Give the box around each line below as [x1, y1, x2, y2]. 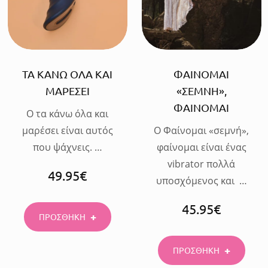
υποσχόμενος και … [156, 173, 247, 187]
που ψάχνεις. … [32, 140, 102, 154]
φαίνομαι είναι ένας [156, 140, 246, 154]
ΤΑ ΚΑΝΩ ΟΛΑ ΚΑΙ [22, 67, 112, 80]
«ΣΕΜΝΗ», [176, 84, 227, 97]
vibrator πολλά [167, 157, 235, 170]
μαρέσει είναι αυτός [22, 123, 113, 137]
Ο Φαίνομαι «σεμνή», [154, 123, 249, 137]
